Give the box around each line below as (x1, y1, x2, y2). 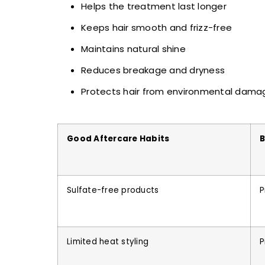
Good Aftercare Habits (67, 133, 170, 145)
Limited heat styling (67, 236, 148, 248)
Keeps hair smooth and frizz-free (81, 21, 232, 34)
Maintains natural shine (81, 43, 186, 56)
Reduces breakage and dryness (81, 64, 225, 77)
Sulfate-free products (67, 185, 159, 196)
